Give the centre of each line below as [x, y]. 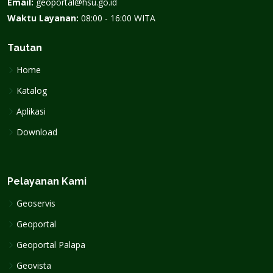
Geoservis [36, 203]
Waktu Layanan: [43, 18]
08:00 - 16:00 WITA [118, 18]
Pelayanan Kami [47, 181]
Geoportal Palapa [51, 245]
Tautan [25, 48]
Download [37, 132]
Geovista [34, 265]
